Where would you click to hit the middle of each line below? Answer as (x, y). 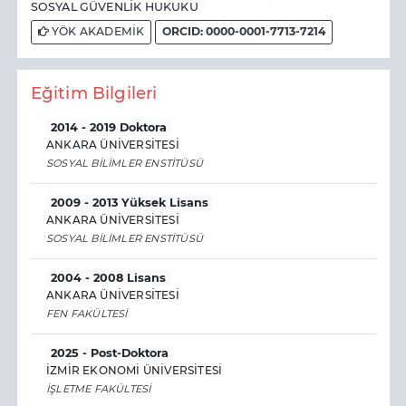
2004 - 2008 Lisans (109, 278)
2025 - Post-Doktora (110, 353)
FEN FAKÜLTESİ (87, 313)
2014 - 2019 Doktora (109, 128)
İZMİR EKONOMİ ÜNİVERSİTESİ (135, 371)
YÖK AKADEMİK (97, 32)
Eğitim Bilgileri (94, 92)
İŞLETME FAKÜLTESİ (99, 388)
